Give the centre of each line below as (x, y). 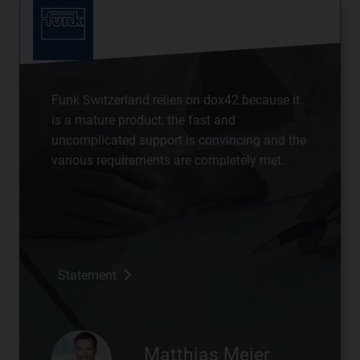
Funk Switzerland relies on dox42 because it (176, 100)
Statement (87, 276)
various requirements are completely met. (168, 161)
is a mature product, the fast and (143, 121)
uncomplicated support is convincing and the (179, 141)
